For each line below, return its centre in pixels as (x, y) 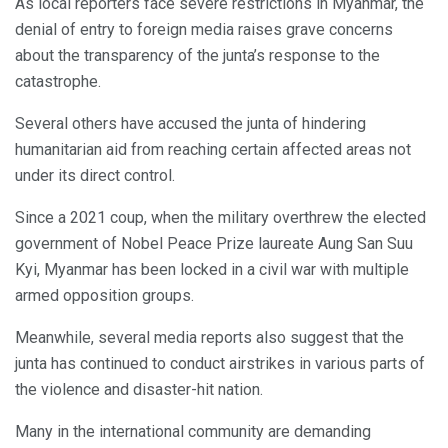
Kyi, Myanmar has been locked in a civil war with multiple (212, 270)
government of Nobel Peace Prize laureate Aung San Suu (214, 244)
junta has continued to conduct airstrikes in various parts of (220, 364)
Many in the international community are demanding (193, 432)
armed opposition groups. (104, 296)
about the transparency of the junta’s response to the (197, 56)
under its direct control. (95, 176)
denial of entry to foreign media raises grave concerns (204, 30)
